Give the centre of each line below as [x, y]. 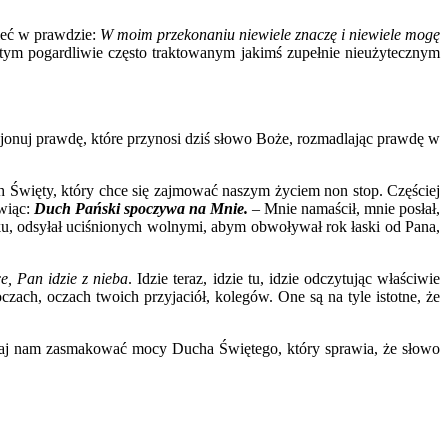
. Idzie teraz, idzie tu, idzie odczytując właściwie [284, 279]
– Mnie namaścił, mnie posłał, [346, 209]
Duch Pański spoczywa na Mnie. [143, 209]
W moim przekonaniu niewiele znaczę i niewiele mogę [270, 35]
